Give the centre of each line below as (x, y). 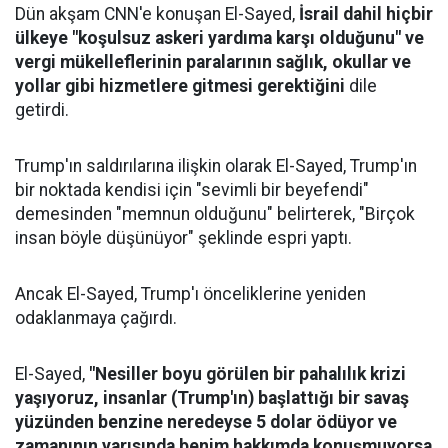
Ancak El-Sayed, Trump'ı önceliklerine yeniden (190, 294)
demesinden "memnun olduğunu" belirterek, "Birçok (215, 214)
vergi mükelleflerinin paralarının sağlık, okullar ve (213, 62)
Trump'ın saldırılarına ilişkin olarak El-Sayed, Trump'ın (216, 166)
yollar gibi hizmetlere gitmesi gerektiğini (180, 86)
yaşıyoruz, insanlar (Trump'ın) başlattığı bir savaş (212, 398)
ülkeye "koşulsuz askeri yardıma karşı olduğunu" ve (219, 38)
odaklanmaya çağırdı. (96, 318)
